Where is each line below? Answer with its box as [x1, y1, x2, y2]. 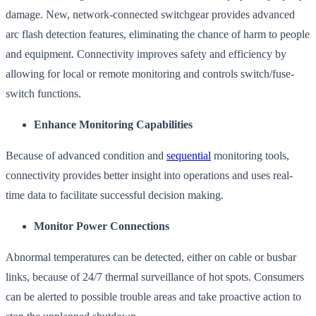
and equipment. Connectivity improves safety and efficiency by [6, 47, 286, 60]
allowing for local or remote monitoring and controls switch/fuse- [6, 67, 294, 80]
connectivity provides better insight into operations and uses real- [6, 169, 293, 181]
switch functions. [6, 87, 81, 99]
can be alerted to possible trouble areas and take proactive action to [6, 290, 301, 303]
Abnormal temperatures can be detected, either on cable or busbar [6, 250, 296, 263]
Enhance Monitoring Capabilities [34, 118, 193, 130]
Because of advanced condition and [6, 149, 166, 162]
